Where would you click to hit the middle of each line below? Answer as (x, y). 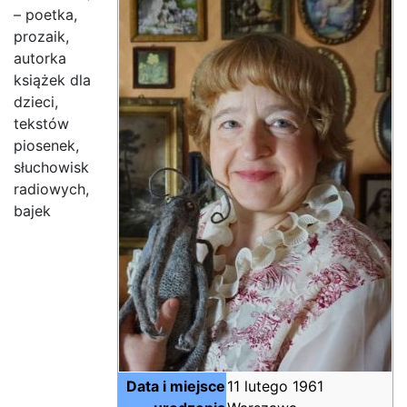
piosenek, (46, 145)
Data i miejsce (176, 386)
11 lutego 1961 (275, 386)
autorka (40, 58)
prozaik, (41, 36)
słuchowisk (51, 167)
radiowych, (51, 189)
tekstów (41, 123)
